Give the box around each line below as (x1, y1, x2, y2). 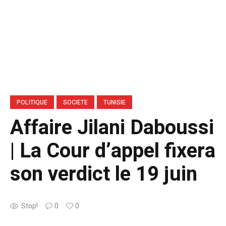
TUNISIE (103, 97, 126, 107)
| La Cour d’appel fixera (10, 136, 215, 166)
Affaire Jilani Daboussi (10, 112, 214, 143)
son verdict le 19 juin (10, 159, 197, 189)
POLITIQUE (17, 97, 47, 107)
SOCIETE (63, 97, 88, 107)
